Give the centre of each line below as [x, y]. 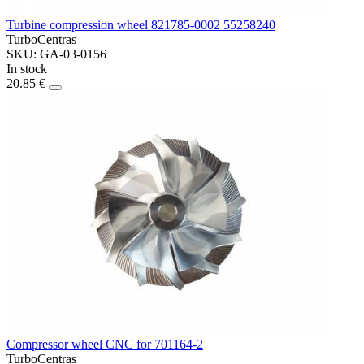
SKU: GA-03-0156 [56, 54]
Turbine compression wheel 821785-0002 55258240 [141, 25]
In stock [27, 69]
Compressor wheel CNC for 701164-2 [105, 344]
